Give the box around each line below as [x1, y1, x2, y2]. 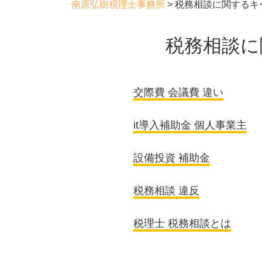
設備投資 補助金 [133, 152, 210, 164]
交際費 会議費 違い [133, 87, 223, 98]
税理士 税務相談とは [133, 218, 231, 229]
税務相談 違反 [133, 185, 199, 196]
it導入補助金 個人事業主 [133, 119, 247, 131]
